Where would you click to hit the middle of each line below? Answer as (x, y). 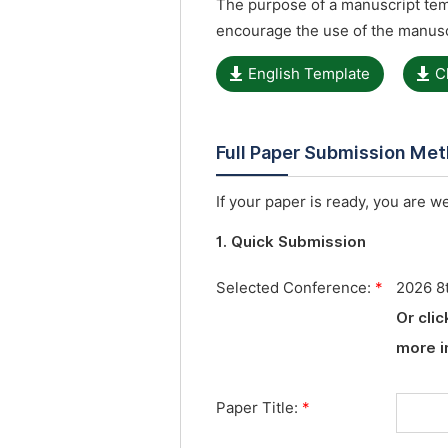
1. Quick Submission (291, 242)
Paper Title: (259, 408)
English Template (309, 74)
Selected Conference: (295, 288)
